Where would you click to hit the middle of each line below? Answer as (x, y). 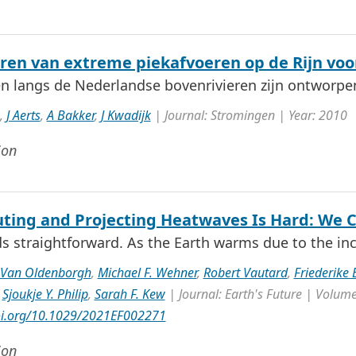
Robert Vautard (245, 273)
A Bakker (70, 115)
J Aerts (23, 115)
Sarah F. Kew (130, 294)
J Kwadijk (126, 115)
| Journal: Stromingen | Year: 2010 (249, 115)
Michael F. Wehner (147, 273)
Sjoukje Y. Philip (45, 294)
